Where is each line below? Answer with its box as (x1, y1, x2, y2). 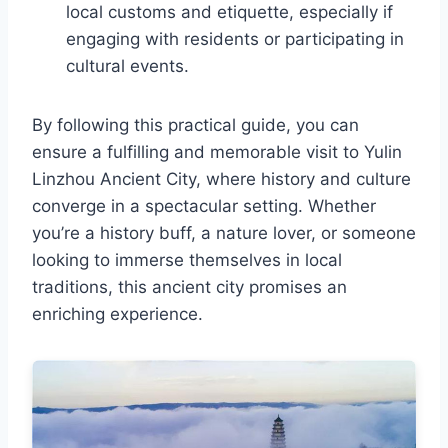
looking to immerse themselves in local (32, 250, 342, 271)
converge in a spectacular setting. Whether (32, 196, 376, 217)
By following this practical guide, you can (32, 115, 359, 136)
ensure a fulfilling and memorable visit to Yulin (32, 142, 402, 163)
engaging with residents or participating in (66, 29, 404, 50)
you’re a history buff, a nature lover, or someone (32, 223, 416, 244)
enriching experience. (32, 304, 203, 325)
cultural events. (66, 56, 189, 77)
